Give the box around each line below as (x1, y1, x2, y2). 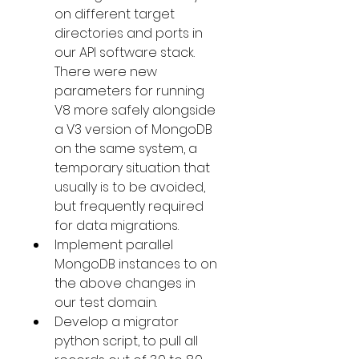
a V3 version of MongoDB (54, 120, 216, 139)
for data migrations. (54, 216, 179, 235)
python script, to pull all (54, 332, 201, 350)
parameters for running (54, 82, 208, 100)
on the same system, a (54, 139, 200, 158)
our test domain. (54, 293, 157, 312)
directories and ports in (54, 24, 206, 42)
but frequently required (54, 197, 207, 216)
